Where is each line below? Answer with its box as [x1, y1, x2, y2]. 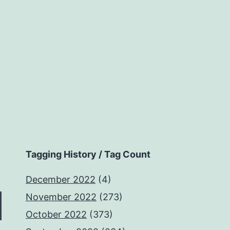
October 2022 [26, 209, 87, 220]
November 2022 [26, 191, 97, 202]
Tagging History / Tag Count [26, 149, 150, 160]
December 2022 [26, 174, 95, 185]
